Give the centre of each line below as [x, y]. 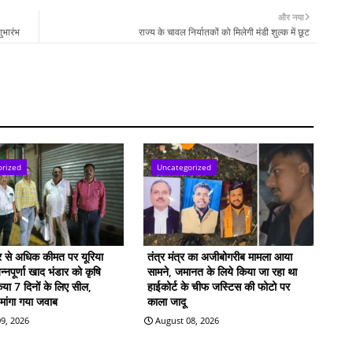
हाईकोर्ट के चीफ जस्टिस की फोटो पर [218, 286]
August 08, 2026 [187, 320]
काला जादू [166, 301]
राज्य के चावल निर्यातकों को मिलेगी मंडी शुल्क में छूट [224, 32]
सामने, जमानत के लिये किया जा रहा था [222, 271]
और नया [291, 17]
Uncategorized [184, 167]
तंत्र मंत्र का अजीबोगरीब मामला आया [219, 256]
